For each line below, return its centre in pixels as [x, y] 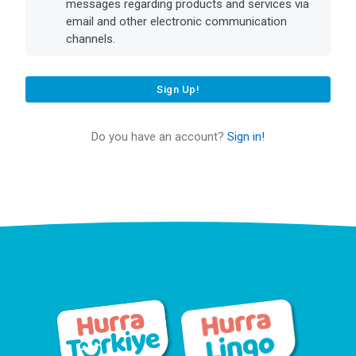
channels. [90, 39]
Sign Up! [178, 89]
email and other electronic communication [176, 21]
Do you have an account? [159, 136]
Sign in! [246, 136]
